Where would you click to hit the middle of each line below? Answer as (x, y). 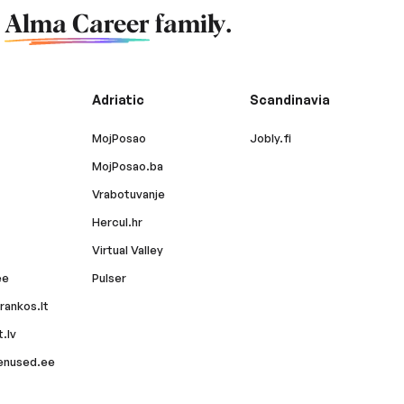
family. (190, 26)
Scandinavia (289, 100)
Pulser (109, 278)
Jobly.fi (270, 138)
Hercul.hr (117, 222)
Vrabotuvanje (128, 194)
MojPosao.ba (127, 166)
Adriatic (118, 100)
